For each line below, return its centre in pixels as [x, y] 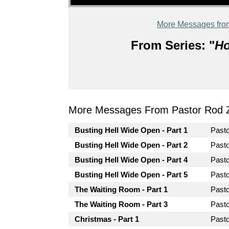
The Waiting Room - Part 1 [121, 189]
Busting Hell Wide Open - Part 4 [131, 160]
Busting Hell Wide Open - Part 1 [131, 130]
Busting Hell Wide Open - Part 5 [131, 175]
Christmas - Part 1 [107, 219]
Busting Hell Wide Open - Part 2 [131, 145]
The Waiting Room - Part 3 [121, 204]
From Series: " [173, 45]
